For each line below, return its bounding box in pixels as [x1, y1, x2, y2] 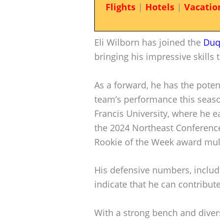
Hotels [145, 1, 174, 13]
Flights [105, 1, 136, 13]
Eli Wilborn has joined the [94, 36, 203, 48]
